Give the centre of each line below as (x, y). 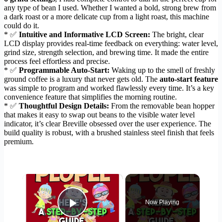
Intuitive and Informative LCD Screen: (84, 34)
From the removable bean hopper (162, 106)
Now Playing (163, 202)
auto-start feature (189, 79)
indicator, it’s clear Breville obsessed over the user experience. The (108, 123)
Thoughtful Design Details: (64, 106)
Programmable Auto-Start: (64, 70)
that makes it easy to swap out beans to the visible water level (99, 114)
